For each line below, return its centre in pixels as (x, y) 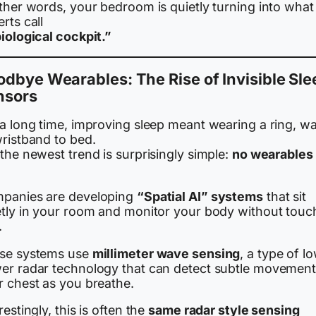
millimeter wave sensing (166, 253)
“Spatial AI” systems (200, 196)
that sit (285, 196)
